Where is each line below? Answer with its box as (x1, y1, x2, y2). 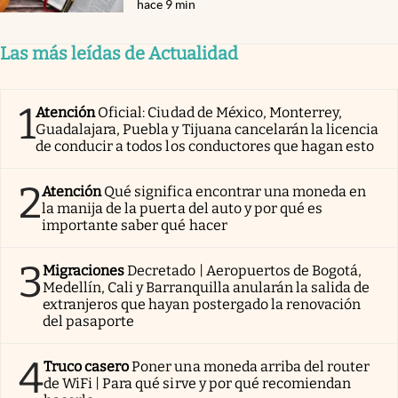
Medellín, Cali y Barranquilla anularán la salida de (43, 279, 370, 297)
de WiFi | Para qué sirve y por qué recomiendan (44, 375, 352, 393)
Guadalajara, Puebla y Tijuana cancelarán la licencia (36, 121, 379, 139)
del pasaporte (43, 313, 135, 330)
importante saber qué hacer (42, 217, 227, 235)
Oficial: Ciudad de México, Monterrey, (98, 104, 343, 122)
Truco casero (44, 358, 130, 376)
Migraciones (43, 262, 125, 280)
